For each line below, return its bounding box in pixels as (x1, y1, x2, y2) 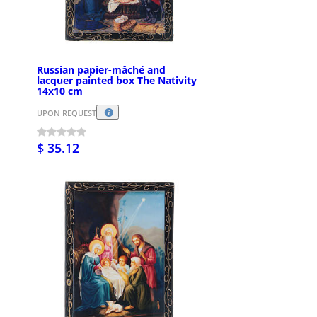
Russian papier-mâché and (37, 63, 166, 77)
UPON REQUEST (37, 107, 96, 118)
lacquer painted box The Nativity (37, 74, 197, 88)
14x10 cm (37, 84, 83, 98)
